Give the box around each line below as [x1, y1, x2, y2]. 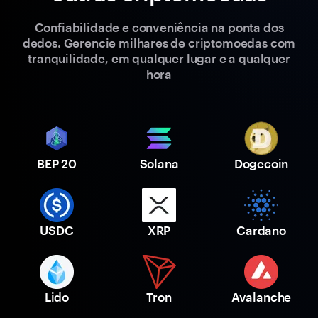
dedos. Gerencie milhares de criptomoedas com [22, 35, 296, 50]
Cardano [236, 223, 286, 238]
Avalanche [231, 290, 292, 305]
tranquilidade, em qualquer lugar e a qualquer [28, 51, 290, 66]
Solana [139, 156, 179, 171]
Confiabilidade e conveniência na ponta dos [34, 20, 284, 35]
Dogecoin [234, 156, 289, 171]
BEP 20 [37, 156, 77, 171]
